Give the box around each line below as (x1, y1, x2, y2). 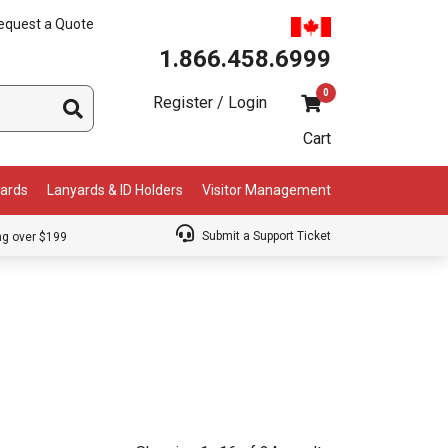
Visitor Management (201, 182, 331, 199)
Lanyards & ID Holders (47, 182, 184, 199)
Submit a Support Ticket (199, 229, 331, 244)
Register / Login (153, 93, 267, 112)
